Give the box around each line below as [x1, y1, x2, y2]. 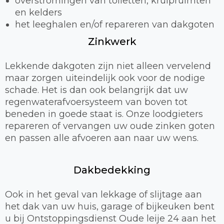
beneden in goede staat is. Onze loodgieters [5, 108, 203, 119]
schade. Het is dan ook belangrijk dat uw [5, 84, 188, 95]
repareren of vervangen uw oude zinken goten [5, 120, 215, 131]
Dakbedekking [73, 163, 150, 176]
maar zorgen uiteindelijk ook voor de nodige [5, 72, 205, 83]
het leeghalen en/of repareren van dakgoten [15, 18, 214, 30]
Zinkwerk [87, 35, 136, 47]
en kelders [15, 6, 62, 18]
